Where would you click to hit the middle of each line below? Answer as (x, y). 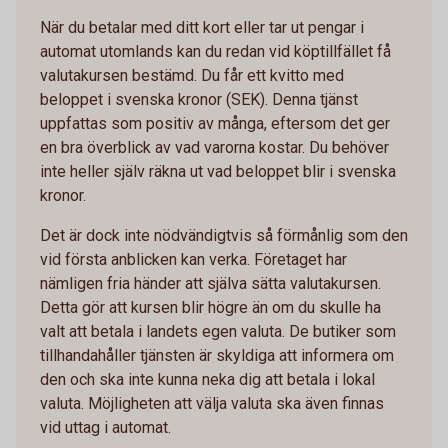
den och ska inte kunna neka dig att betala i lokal (207, 379)
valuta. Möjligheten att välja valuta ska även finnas (212, 403)
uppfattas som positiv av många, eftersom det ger (215, 123)
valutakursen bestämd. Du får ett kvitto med (192, 75)
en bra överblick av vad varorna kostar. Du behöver (214, 147)
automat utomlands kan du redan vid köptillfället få (215, 51)
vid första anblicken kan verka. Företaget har (193, 259)
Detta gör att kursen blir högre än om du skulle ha (210, 307)
